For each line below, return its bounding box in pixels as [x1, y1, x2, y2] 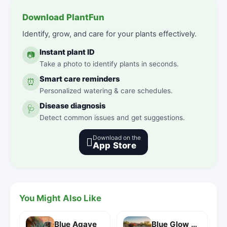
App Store [93, 140, 136, 150]
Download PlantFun [22, 12, 104, 22]
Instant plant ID [40, 47, 95, 57]
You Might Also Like [19, 193, 101, 203]
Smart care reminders [40, 74, 120, 84]
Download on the [93, 133, 141, 141]
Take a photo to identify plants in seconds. [40, 59, 179, 68]
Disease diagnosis [40, 101, 105, 110]
